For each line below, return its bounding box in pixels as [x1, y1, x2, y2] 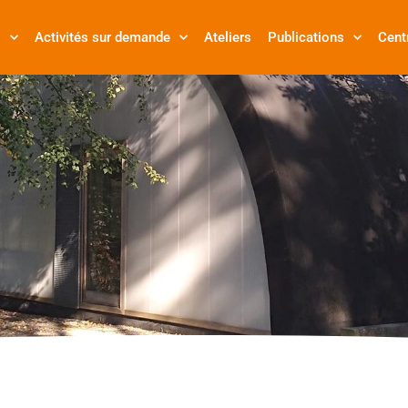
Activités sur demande [35, 29, 170, 46]
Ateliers [204, 29, 251, 46]
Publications [268, 29, 344, 46]
